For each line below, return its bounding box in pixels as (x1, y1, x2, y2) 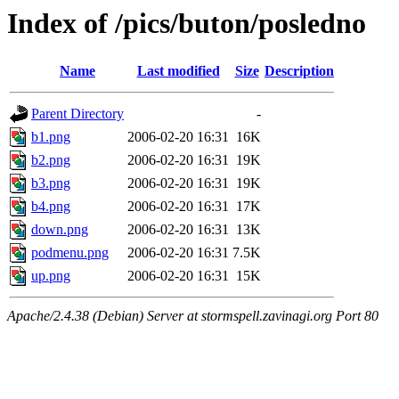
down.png (31, 222, 88, 238)
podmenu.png (31, 245, 109, 261)
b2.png (31, 152, 70, 168)
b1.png (31, 129, 70, 145)
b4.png (31, 199, 70, 215)
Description (265, 63, 334, 79)
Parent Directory (31, 106, 124, 122)
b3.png (31, 175, 70, 191)
